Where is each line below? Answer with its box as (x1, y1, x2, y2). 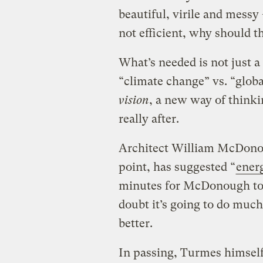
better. (118, 216, 153, 230)
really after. (118, 112, 179, 126)
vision (118, 93, 149, 107)
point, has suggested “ (118, 160, 235, 174)
